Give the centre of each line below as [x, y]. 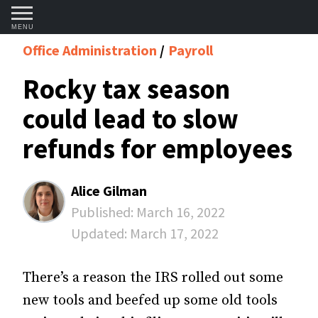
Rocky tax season [126, 89]
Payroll [191, 50]
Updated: [100, 233]
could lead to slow [131, 119]
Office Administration [91, 50]
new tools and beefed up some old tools [150, 301]
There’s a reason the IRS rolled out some [153, 278]
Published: [104, 212]
